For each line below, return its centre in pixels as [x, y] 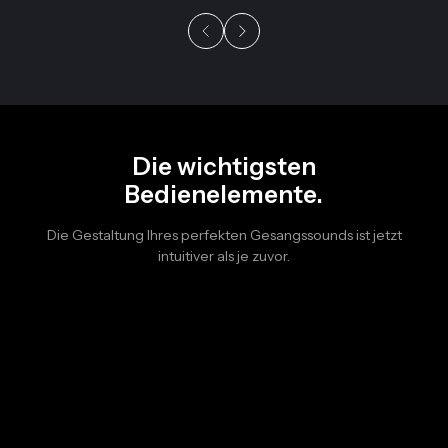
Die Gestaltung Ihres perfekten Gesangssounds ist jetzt [224, 235]
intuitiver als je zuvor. [224, 256]
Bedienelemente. [224, 195]
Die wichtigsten [224, 167]
